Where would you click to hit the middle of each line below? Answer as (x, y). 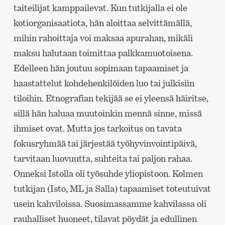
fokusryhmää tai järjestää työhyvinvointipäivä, (105, 143)
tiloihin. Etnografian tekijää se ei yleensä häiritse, (111, 98)
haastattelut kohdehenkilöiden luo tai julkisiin (104, 83)
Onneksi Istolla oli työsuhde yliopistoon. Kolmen (108, 173)
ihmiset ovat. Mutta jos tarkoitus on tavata (97, 128)
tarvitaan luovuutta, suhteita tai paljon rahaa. (103, 158)
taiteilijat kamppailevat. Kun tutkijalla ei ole (100, 8)
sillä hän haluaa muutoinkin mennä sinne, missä (107, 113)
